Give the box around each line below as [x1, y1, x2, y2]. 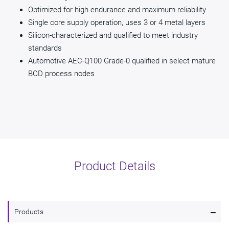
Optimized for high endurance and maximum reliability [28, 5, 206, 15]
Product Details [74, 159, 155, 174]
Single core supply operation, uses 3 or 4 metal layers [28, 18, 205, 28]
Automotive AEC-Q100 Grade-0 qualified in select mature [28, 56, 216, 66]
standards [28, 43, 62, 53]
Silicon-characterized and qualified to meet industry [28, 31, 198, 40]
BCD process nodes [28, 69, 95, 79]
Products [14, 208, 43, 216]
